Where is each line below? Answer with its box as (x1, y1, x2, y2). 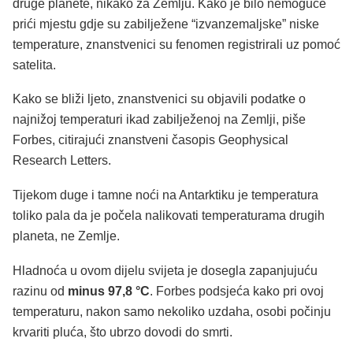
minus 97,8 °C (65, 284, 150, 298)
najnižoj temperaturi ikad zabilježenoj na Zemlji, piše (13, 113, 306, 127)
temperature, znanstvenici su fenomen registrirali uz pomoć (13, 37, 340, 51)
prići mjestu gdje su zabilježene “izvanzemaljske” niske (13, 17, 319, 31)
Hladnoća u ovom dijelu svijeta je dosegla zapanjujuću (13, 263, 318, 277)
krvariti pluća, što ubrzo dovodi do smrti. (13, 325, 232, 339)
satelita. (13, 58, 56, 72)
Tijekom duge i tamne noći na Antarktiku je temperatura (13, 188, 318, 203)
